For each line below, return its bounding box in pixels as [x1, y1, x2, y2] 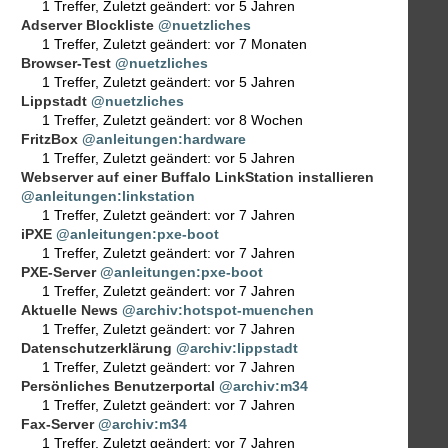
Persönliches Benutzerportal [21, 378, 215, 395]
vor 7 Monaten [215, 36, 307, 53]
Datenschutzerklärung [21, 340, 172, 357]
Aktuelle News [21, 302, 118, 319]
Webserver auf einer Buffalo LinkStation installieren [21, 169, 374, 186]
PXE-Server [21, 264, 96, 281]
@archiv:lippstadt [176, 340, 298, 357]
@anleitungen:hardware [82, 131, 246, 148]
